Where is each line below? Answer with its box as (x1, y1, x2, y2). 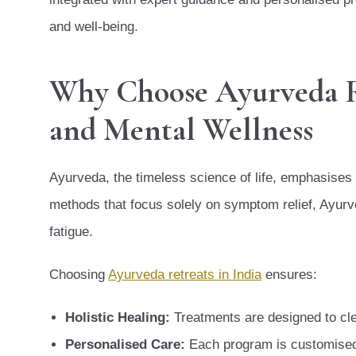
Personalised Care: (65, 336, 185, 352)
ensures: (261, 266, 317, 282)
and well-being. (49, 18, 138, 34)
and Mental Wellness (49, 110, 313, 149)
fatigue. (49, 223, 93, 239)
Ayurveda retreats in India (108, 266, 261, 282)
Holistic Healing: (65, 309, 170, 325)
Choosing (49, 266, 108, 282)
